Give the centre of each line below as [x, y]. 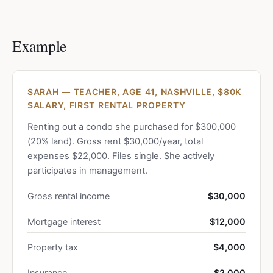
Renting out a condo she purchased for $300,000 [132, 127]
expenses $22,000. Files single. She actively [121, 156]
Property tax [53, 247]
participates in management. [87, 171]
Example [40, 46]
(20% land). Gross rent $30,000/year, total [115, 141]
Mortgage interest [64, 222]
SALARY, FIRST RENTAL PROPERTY [107, 105]
